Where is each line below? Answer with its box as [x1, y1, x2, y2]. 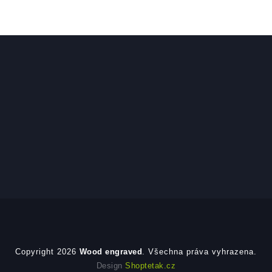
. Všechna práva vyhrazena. [142, 247, 257, 256]
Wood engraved [79, 247, 143, 256]
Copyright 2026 [15, 247, 80, 256]
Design [96, 261, 126, 270]
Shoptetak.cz [125, 261, 176, 270]
